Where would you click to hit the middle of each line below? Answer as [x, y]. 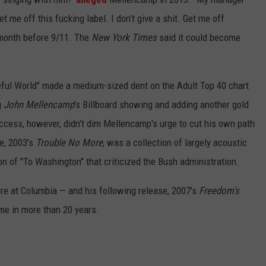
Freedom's [219, 191]
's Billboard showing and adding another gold [161, 105]
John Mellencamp [39, 105]
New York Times [124, 38]
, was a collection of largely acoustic [175, 143]
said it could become [199, 38]
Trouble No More [69, 143]
